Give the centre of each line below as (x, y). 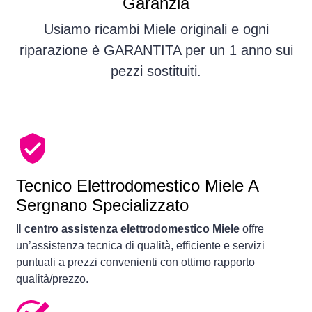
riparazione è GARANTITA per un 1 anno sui (156, 50)
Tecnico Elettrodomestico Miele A (137, 186)
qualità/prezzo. (52, 279)
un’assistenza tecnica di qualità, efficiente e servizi (140, 246)
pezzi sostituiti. (156, 71)
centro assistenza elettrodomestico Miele (132, 229)
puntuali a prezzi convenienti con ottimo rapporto (135, 263)
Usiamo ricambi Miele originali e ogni (156, 30)
